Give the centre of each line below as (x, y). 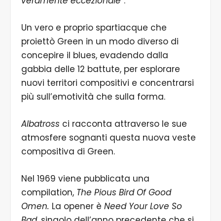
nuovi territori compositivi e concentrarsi (107, 83)
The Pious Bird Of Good (124, 193)
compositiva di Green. (68, 152)
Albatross (41, 124)
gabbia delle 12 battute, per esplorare (100, 69)
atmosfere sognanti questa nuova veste (108, 138)
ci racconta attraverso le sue (124, 124)
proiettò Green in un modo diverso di (100, 41)
